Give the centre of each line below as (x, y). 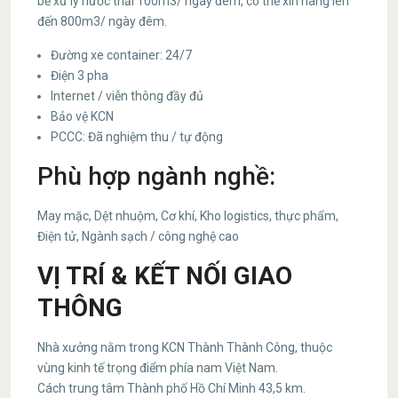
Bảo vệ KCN (82, 116)
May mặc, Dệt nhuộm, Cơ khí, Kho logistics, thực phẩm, (188, 216)
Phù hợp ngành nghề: (156, 176)
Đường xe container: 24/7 (121, 55)
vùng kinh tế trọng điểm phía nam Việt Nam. (158, 368)
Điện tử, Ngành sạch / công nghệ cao (138, 236)
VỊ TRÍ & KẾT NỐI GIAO (165, 276)
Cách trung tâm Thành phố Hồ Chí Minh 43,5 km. (171, 388)
